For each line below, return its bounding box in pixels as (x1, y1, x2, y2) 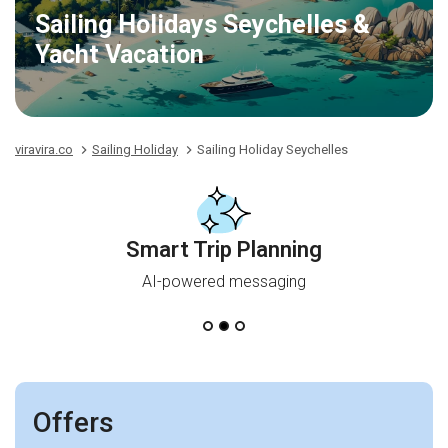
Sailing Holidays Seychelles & (35, 10, 370, 39)
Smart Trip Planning (126, 237, 322, 262)
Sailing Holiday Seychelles (197, 142, 348, 157)
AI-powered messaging (142, 272, 306, 291)
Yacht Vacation (35, 40, 204, 69)
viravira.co (15, 142, 73, 157)
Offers (33, 406, 114, 439)
